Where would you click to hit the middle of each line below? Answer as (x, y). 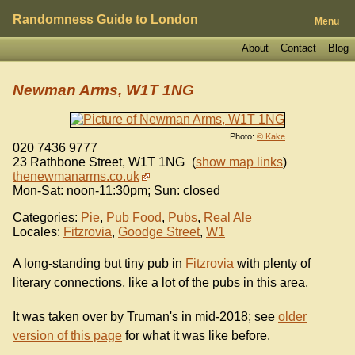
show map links (239, 162)
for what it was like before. (196, 336)
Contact (298, 48)
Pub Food (134, 217)
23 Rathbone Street (67, 162)
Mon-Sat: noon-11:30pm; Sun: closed (116, 190)
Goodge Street (159, 231)
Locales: (36, 231)
